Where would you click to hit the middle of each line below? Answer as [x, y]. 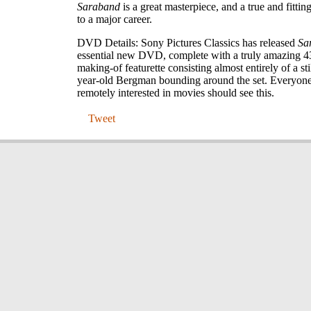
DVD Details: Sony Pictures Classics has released [187, 43]
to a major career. [115, 19]
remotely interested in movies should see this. [176, 93]
